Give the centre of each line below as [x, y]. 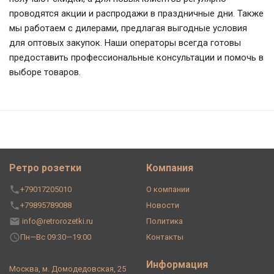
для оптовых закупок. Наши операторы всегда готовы [125, 43]
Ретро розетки [45, 168]
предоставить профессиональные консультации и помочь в [136, 58]
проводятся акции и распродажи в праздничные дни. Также [136, 14]
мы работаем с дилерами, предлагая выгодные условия [128, 28]
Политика [165, 221]
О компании [168, 190]
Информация [177, 265]
